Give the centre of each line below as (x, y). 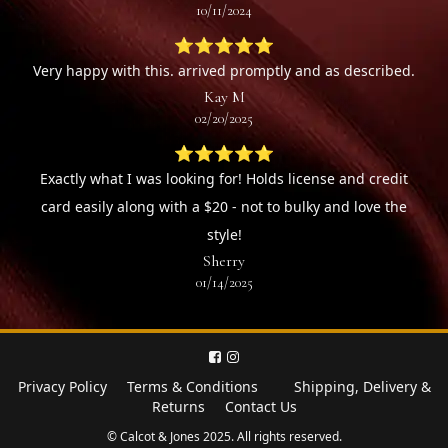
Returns (178, 407)
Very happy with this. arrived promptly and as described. (224, 71)
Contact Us (260, 407)
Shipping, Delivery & (362, 387)
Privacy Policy (62, 387)
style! (224, 235)
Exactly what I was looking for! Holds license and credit (224, 179)
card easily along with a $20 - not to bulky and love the (224, 207)
